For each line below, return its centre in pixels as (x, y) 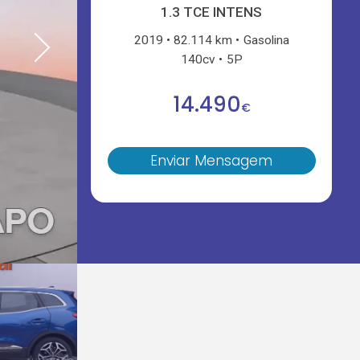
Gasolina (266, 40)
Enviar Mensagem (212, 161)
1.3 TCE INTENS (212, 12)
